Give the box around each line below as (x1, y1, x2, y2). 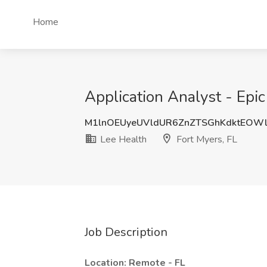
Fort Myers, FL (174, 133, 237, 146)
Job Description (85, 224, 167, 240)
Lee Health (98, 133, 147, 146)
